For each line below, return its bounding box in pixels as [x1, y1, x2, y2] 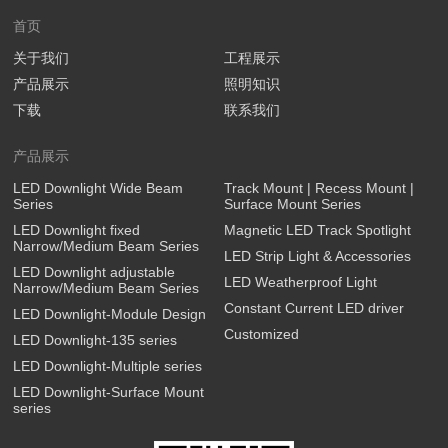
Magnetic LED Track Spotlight [223, 221, 411, 238]
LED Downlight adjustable [13, 263, 176, 280]
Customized [223, 325, 299, 342]
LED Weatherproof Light [223, 273, 377, 290]
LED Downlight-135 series [13, 331, 178, 348]
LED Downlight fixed [13, 221, 141, 238]
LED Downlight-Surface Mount [13, 383, 205, 400]
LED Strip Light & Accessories [223, 247, 411, 264]
